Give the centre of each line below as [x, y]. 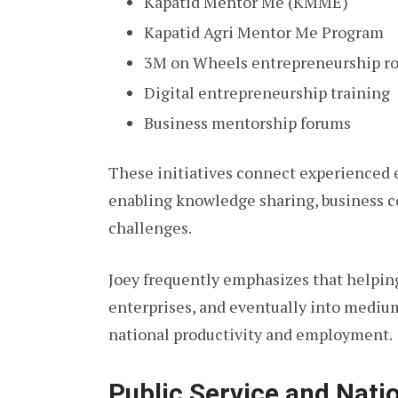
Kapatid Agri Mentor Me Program [264, 32]
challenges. [150, 228]
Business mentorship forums [247, 122]
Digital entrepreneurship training [267, 92]
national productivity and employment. [251, 334]
